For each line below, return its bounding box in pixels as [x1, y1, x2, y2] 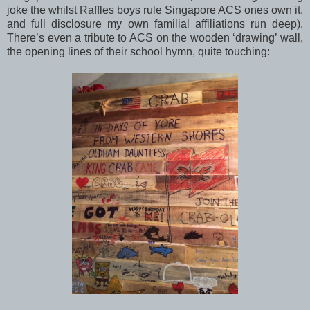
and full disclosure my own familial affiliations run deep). [7, 17, 303, 30]
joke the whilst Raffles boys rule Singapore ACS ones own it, [7, 3, 303, 16]
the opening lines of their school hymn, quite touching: [7, 45, 270, 57]
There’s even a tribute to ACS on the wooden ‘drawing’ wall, [7, 31, 303, 44]
